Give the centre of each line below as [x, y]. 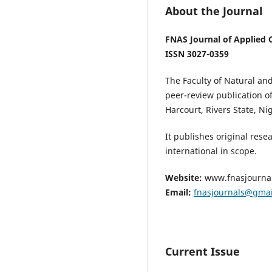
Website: [184, 178]
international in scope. [211, 151]
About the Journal [214, 11]
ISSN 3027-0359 [197, 54]
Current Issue [202, 252]
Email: [178, 192]
